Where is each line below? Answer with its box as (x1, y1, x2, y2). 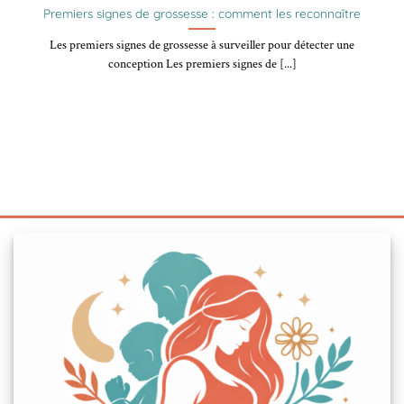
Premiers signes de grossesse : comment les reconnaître (43, 5, 361, 22)
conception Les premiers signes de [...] (107, 56, 297, 73)
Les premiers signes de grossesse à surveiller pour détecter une (50, 37, 354, 54)
